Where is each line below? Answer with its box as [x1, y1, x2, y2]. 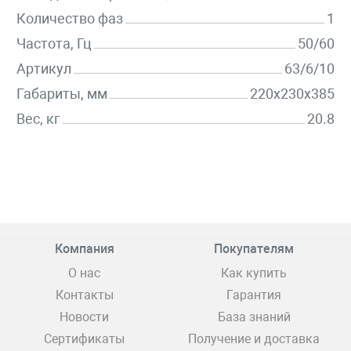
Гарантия [226, 288, 281, 303]
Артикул [16, 60, 71, 78]
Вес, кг [16, 110, 60, 128]
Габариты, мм [16, 85, 107, 103]
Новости [60, 309, 109, 325]
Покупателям [214, 241, 294, 257]
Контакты [55, 288, 114, 303]
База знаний [217, 309, 291, 325]
